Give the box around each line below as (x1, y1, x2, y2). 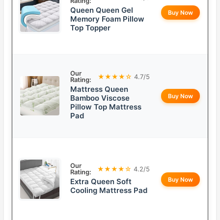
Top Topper (70, 23, 110, 33)
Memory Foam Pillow (70, 14, 144, 24)
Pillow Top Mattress (70, 102, 141, 112)
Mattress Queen (70, 84, 128, 94)
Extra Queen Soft (70, 177, 132, 187)
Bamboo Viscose (70, 93, 130, 103)
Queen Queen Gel (70, 5, 133, 15)
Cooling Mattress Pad (70, 186, 147, 195)
